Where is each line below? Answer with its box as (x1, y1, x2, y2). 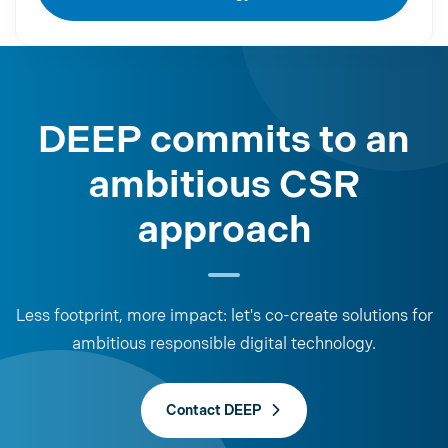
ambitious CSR (88, 162, 360, 208)
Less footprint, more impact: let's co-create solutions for (15, 306, 433, 326)
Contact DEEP (166, 401, 262, 419)
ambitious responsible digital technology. (72, 334, 376, 354)
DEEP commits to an (38, 117, 410, 163)
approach (136, 207, 312, 253)
